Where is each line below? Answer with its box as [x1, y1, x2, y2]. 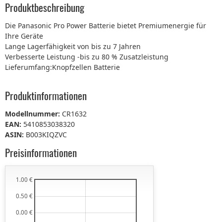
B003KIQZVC [26, 129, 67, 139]
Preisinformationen [5, 145, 77, 161]
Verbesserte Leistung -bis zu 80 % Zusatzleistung [5, 52, 168, 61]
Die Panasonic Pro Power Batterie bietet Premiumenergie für [5, 20, 206, 30]
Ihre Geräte [5, 31, 43, 41]
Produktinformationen [5, 88, 87, 104]
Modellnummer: [5, 109, 62, 118]
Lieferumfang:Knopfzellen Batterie [5, 62, 120, 72]
